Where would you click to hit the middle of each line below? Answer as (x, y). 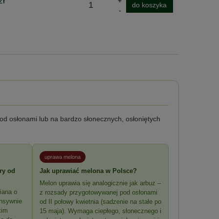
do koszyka (150, 5)
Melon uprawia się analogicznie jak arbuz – (100, 183)
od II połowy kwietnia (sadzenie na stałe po (100, 201)
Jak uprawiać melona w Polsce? (88, 171)
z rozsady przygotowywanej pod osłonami (98, 192)
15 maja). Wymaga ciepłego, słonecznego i (100, 211)
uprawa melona (62, 157)
